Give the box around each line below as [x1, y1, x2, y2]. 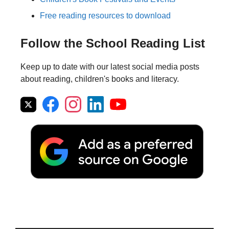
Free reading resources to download [40, 11, 171, 20]
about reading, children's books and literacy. [20, 75, 179, 84]
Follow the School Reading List [20, 36, 205, 51]
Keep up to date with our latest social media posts [20, 62, 199, 72]
